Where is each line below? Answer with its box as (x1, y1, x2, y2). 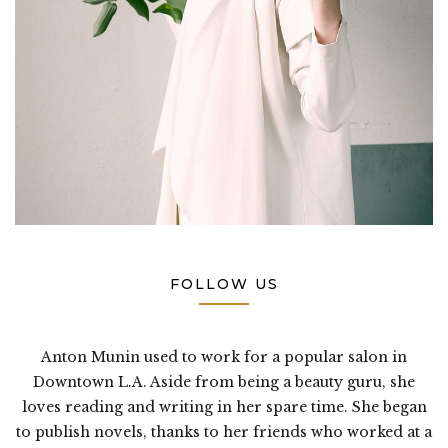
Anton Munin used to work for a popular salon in (41, 347, 407, 366)
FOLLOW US (169, 274, 279, 293)
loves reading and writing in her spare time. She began (21, 397, 427, 416)
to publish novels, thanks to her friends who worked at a (16, 422, 432, 441)
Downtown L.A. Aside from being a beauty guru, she (33, 372, 415, 391)
